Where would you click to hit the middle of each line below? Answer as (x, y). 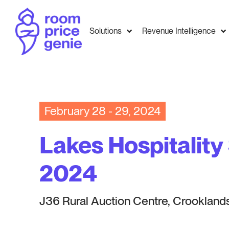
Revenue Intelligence (179, 31)
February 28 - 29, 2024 (103, 111)
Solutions (106, 31)
